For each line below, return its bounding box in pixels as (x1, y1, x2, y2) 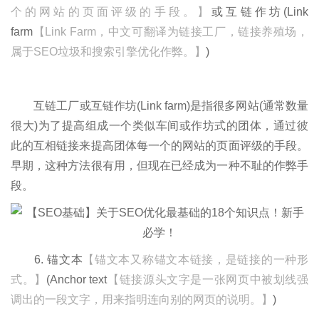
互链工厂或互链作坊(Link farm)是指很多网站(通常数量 (11, 99, 308, 112)
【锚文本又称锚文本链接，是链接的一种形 (83, 253, 308, 266)
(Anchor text (46, 273, 108, 286)
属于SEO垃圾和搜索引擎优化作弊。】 (11, 45, 206, 58)
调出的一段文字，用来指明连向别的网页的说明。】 (11, 293, 273, 305)
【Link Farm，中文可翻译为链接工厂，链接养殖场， (33, 25, 308, 38)
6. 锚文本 (11, 253, 83, 266)
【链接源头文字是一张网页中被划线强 (107, 273, 309, 286)
